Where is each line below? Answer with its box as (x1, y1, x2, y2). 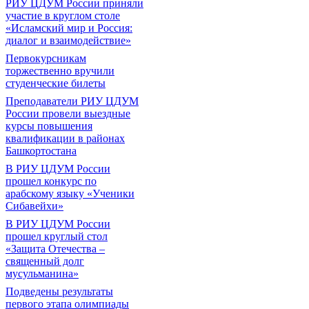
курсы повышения (6, 119, 92, 132)
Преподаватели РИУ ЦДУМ (6, 94, 139, 107)
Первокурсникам (6, 52, 86, 64)
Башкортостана (6, 144, 77, 157)
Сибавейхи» (6, 199, 63, 212)
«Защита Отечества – (6, 242, 105, 255)
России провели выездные (6, 107, 130, 119)
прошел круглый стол (6, 230, 108, 242)
